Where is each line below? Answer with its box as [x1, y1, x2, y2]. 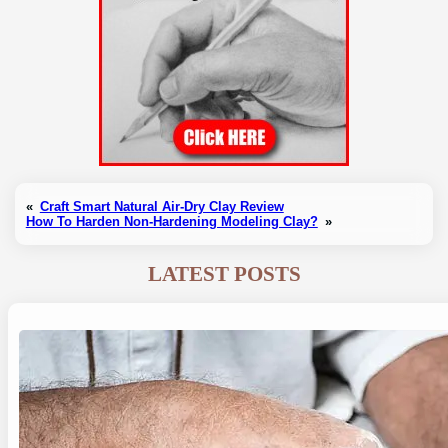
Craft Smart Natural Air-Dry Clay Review [39, 198, 284, 214]
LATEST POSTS [147, 262, 301, 285]
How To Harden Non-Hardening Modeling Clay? [25, 213, 318, 229]
